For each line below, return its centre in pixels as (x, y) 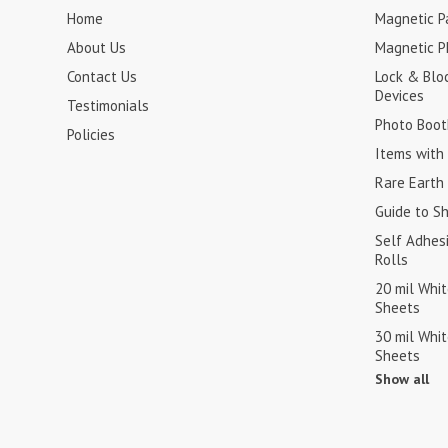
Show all (401, 379)
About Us (97, 47)
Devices (399, 95)
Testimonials (108, 105)
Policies (91, 134)
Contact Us (102, 76)
